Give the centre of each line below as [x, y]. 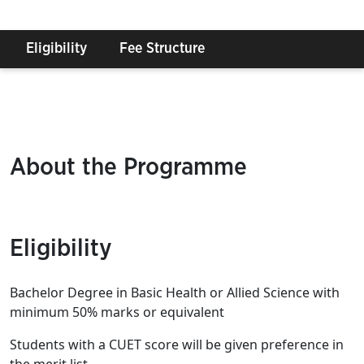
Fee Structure [162, 49]
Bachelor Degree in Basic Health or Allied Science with [175, 292]
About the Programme [128, 167]
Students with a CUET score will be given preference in [177, 344]
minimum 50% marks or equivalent [117, 312]
